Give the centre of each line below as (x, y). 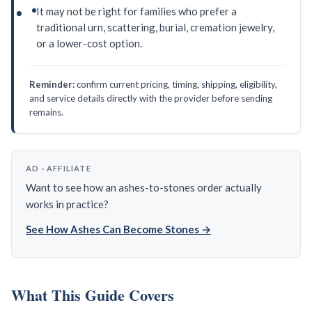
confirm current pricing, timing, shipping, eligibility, (176, 85)
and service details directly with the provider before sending (151, 99)
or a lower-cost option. (89, 44)
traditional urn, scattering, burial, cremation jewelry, (155, 28)
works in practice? (67, 204)
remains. (46, 112)
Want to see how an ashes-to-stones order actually (144, 188)
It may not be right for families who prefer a (136, 11)
